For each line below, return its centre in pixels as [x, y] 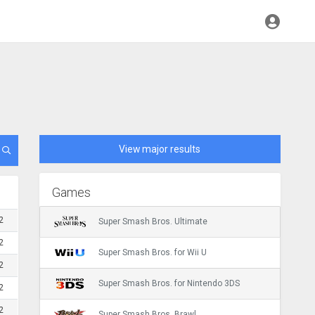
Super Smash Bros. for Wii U [152, 252]
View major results [160, 149]
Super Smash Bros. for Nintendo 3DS [169, 283]
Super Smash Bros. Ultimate [153, 221]
